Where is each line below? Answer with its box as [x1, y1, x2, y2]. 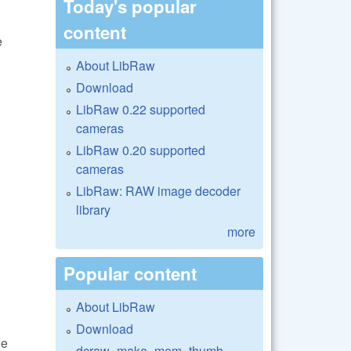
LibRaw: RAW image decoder [76, 181, 241, 200]
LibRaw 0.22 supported [76, 100, 205, 118]
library [76, 200, 110, 219]
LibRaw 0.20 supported [76, 140, 205, 159]
